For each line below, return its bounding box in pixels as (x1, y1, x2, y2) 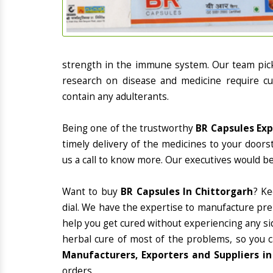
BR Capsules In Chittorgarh (121, 185, 253, 198)
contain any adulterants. (62, 90, 169, 103)
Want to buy (62, 185, 121, 198)
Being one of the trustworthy (62, 122, 196, 135)
